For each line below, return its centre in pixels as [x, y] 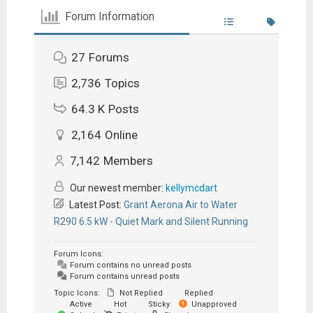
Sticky [158, 304]
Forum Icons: [78, 254]
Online [121, 134]
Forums [109, 57]
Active [80, 304]
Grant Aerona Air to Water [180, 204]
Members [128, 160]
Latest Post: [95, 204]
